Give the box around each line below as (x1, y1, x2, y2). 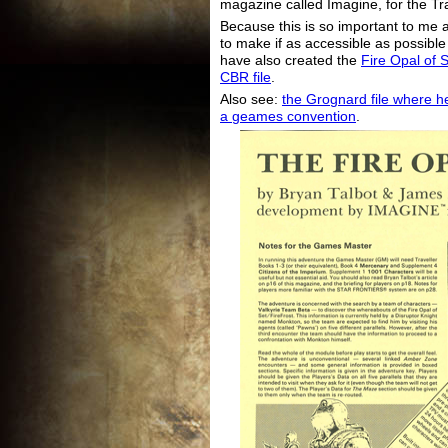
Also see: (220, 91, 282, 107)
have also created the (220, 52, 361, 68)
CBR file (220, 69, 271, 85)
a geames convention (220, 108, 356, 124)
